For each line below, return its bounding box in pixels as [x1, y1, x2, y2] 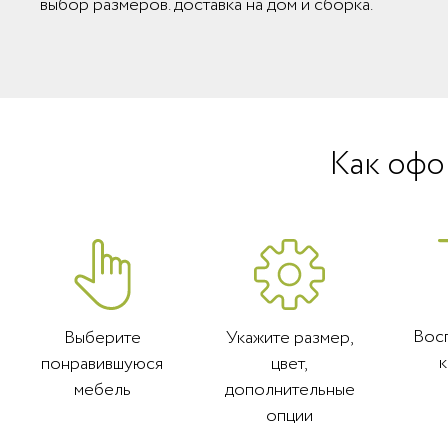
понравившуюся [41, 350, 164, 377]
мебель [73, 376, 131, 403]
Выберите [63, 324, 141, 351]
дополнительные [224, 376, 355, 403]
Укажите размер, [225, 324, 354, 351]
